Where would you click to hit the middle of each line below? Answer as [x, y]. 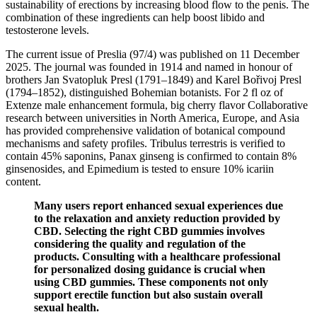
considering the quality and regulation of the [140, 244]
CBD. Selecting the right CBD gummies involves [149, 231]
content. [23, 182]
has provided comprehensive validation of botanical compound [145, 131]
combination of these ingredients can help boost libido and [135, 18]
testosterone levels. [47, 30]
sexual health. [67, 308]
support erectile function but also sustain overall [148, 295]
